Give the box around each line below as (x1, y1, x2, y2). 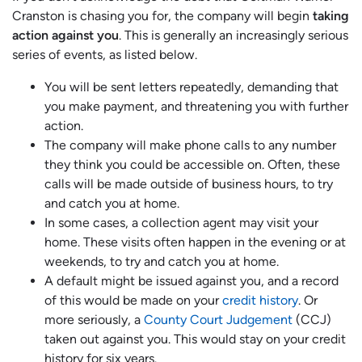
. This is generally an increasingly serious (119, 27, 348, 44)
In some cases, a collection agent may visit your (44, 215, 318, 231)
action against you (12, 27, 119, 44)
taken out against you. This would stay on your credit (44, 331, 346, 347)
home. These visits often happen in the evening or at (44, 234, 346, 250)
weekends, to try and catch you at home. (44, 254, 279, 270)
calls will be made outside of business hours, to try (44, 176, 333, 192)
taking (313, 8, 349, 24)
